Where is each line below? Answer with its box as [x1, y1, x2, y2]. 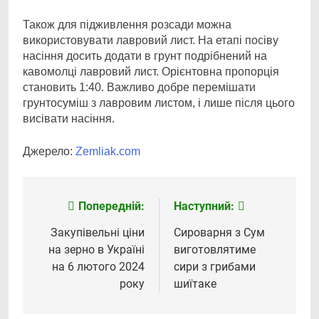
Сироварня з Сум [174, 226, 265, 239]
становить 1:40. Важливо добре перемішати [23, 81, 256, 93]
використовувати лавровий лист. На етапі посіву [23, 34, 278, 46]
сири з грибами [174, 260, 256, 273]
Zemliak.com [75, 145, 140, 157]
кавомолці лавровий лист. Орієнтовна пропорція [23, 66, 279, 78]
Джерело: [23, 145, 75, 157]
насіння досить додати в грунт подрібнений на [23, 50, 267, 62]
